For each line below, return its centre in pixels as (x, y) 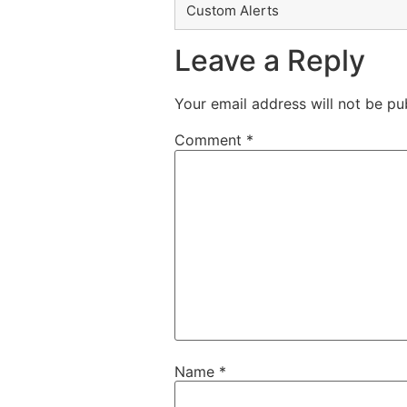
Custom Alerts (233, 11)
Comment (210, 140)
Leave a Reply (270, 61)
